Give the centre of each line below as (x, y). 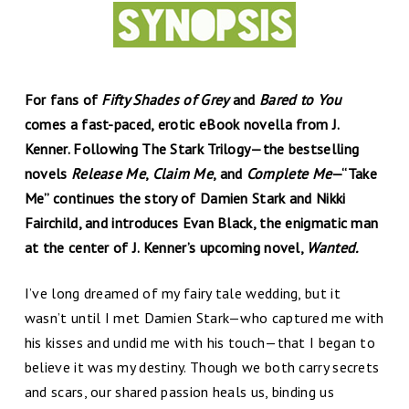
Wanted (331, 248)
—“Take (354, 174)
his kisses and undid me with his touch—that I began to (200, 342)
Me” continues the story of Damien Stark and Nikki (185, 199)
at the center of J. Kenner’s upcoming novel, (166, 248)
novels (47, 174)
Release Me (108, 174)
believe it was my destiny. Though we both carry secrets (202, 367)
